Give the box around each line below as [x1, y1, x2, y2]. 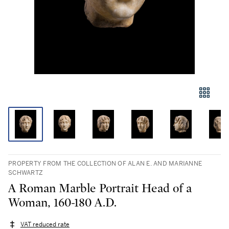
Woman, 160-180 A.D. [8, 197, 118, 209]
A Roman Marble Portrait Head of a [8, 182, 192, 195]
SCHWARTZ [8, 169, 43, 177]
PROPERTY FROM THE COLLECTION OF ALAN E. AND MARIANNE [8, 159, 202, 168]
